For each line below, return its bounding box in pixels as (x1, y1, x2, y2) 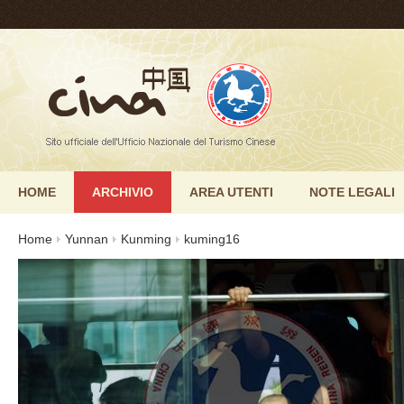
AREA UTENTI (189, 185, 273, 199)
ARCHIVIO (92, 185, 153, 199)
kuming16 (184, 232, 240, 246)
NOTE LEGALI (309, 185, 395, 199)
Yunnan (65, 232, 108, 246)
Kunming (121, 232, 171, 246)
